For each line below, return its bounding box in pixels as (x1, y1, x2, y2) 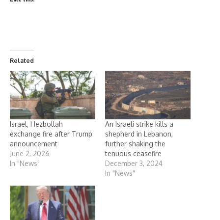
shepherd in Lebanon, (105, 130, 173, 138)
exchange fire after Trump (10, 130, 92, 138)
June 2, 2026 (10, 149, 50, 158)
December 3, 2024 (105, 159, 163, 168)
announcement (10, 139, 57, 148)
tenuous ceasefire (105, 149, 162, 158)
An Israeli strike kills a (105, 120, 173, 129)
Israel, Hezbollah (10, 120, 63, 129)
